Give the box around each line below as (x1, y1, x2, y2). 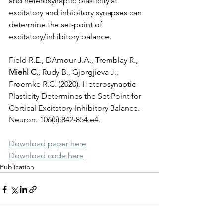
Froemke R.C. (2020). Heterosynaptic (9, 79, 138, 89)
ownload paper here (15, 139, 86, 148)
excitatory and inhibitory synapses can (9, 8, 144, 17)
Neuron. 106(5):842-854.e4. (9, 115, 100, 124)
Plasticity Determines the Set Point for (9, 91, 143, 101)
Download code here (9, 151, 84, 160)
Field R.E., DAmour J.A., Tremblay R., (9, 55, 140, 65)
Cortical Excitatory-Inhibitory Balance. (9, 103, 142, 112)
